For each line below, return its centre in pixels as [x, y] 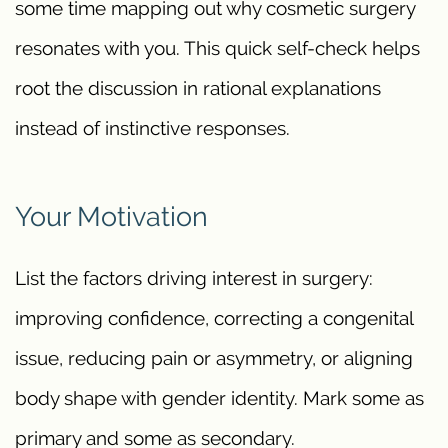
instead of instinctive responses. [152, 127]
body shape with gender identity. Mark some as [219, 398]
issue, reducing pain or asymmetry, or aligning [214, 358]
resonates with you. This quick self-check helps [217, 47]
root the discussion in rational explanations [198, 87]
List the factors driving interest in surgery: [194, 278]
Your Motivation [111, 215]
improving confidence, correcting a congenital [214, 318]
